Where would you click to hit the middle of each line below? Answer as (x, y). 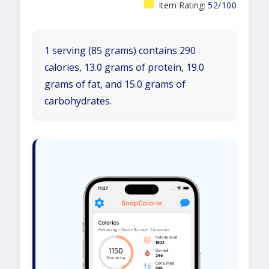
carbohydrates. (78, 101)
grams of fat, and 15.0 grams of (115, 84)
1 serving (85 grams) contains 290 (120, 50)
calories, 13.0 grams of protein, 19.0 (124, 67)
